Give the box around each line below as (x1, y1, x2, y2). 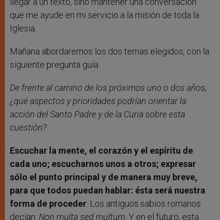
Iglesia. (10, 23, 36, 33)
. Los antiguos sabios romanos (86, 198, 201, 209)
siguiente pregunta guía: (10, 59, 100, 70)
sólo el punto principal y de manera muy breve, (10, 171, 197, 182)
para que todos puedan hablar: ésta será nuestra (10, 185, 205, 195)
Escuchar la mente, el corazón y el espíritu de (10, 145, 193, 156)
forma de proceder (10, 198, 86, 209)
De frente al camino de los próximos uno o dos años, (10, 82, 207, 93)
